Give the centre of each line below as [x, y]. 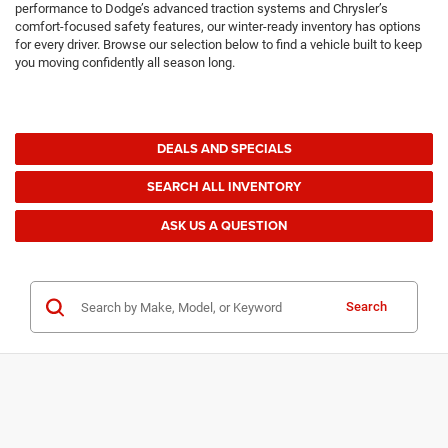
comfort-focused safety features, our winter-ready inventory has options [218, 27]
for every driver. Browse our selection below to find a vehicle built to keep [218, 45]
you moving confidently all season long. [125, 63]
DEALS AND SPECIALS [224, 148]
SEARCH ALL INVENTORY [224, 187]
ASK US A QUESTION [224, 225]
